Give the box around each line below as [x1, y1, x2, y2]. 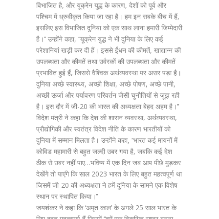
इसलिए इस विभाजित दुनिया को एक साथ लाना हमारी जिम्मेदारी [36, 23, 182, 32]
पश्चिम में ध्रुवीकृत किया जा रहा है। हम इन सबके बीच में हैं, [36, 12, 179, 21]
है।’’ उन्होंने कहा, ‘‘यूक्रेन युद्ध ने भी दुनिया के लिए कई [36, 34, 163, 44]
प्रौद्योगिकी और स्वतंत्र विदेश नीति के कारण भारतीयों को [36, 124, 171, 133]
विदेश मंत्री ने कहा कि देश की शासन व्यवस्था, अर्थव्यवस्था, [36, 113, 177, 122]
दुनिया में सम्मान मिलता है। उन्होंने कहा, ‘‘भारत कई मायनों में [36, 135, 177, 145]
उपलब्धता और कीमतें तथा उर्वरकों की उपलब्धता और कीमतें [36, 57, 175, 66]
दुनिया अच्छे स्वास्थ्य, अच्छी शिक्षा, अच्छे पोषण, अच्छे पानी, [36, 79, 175, 88]
